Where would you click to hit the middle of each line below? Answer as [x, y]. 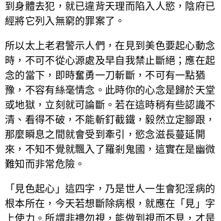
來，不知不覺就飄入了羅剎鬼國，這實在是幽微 [110, 149]
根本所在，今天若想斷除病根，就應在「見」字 [110, 203]
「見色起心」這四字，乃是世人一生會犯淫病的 [110, 189]
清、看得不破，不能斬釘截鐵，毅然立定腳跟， [110, 120]
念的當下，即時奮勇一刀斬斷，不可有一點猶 [105, 75]
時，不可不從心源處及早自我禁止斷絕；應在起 [110, 60]
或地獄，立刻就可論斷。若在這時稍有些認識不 [110, 105]
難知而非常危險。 [45, 164]
